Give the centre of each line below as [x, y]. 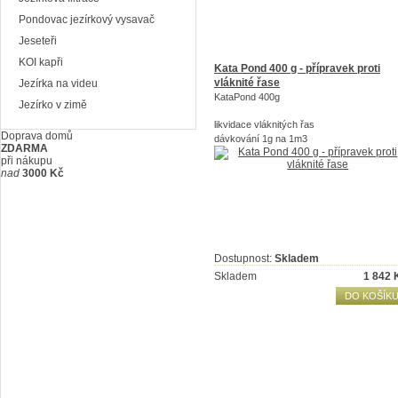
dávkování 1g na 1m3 [261, 139]
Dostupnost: [244, 259]
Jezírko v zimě [53, 105]
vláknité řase [247, 83]
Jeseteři [38, 41]
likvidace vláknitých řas [264, 124]
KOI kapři [41, 62]
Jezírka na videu [58, 84]
